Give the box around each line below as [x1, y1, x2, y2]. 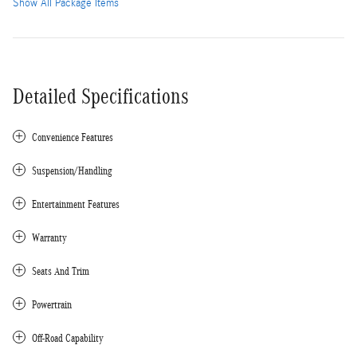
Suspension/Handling [32, 164, 112, 177]
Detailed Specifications [13, 84, 189, 108]
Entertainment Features [32, 198, 120, 210]
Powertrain [32, 298, 72, 311]
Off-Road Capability [32, 331, 104, 344]
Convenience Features [32, 131, 113, 143]
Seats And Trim [32, 265, 89, 277]
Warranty [32, 231, 67, 244]
